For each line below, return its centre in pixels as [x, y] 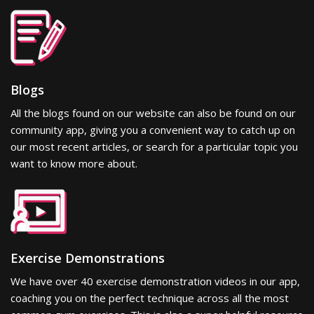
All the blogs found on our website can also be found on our [153, 113]
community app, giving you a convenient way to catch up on [153, 130]
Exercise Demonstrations [88, 258]
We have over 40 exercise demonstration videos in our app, [155, 281]
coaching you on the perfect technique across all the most [150, 298]
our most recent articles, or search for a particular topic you [154, 146]
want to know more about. [74, 163]
